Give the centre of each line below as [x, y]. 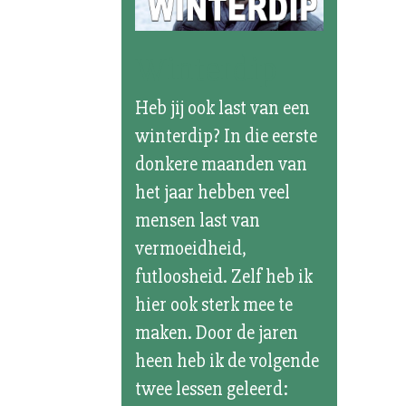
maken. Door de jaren [217, 333]
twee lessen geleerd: [212, 389]
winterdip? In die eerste [227, 136]
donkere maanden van [222, 164]
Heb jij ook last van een [223, 108]
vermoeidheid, [191, 248]
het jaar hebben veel [213, 192]
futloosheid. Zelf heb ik [224, 276]
